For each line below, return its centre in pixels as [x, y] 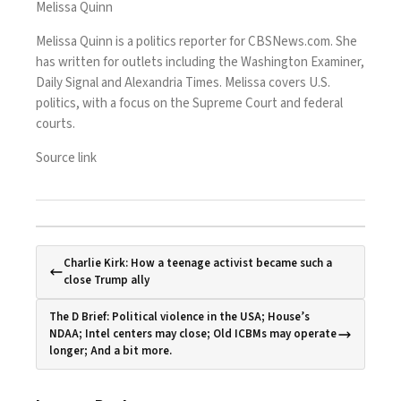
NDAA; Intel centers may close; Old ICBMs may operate [193, 334]
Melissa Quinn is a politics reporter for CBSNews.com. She [196, 42]
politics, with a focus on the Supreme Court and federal [189, 104]
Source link [66, 158]
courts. [55, 124]
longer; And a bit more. [111, 351]
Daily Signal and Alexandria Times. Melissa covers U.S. [183, 83]
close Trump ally [107, 281]
